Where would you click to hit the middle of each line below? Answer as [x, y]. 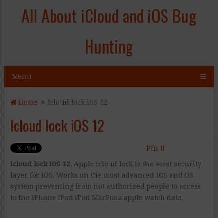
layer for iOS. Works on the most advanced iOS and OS [101, 175]
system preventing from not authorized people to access [105, 186]
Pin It [155, 148]
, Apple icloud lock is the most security [136, 164]
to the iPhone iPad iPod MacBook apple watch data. [97, 198]
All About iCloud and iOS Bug [109, 15]
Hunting [109, 46]
